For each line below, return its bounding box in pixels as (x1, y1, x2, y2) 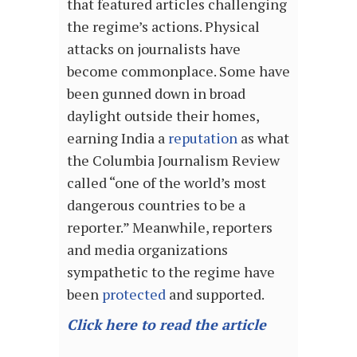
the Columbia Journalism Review (67, 151, 280, 171)
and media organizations (67, 240, 228, 260)
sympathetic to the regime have (67, 262, 275, 282)
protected (102, 284, 166, 304)
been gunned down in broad (67, 84, 245, 104)
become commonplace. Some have (67, 61, 290, 81)
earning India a (67, 128, 168, 148)
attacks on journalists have (67, 39, 241, 59)
